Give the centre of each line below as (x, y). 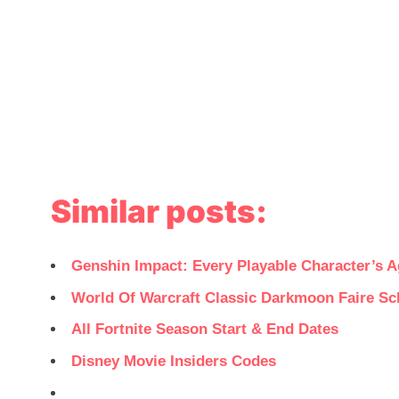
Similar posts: (159, 212)
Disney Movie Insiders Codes (174, 362)
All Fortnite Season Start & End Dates (205, 330)
